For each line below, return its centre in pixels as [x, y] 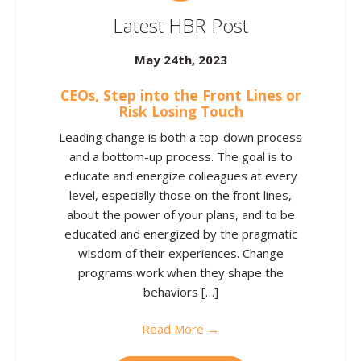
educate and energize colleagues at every [180, 176]
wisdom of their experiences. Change [180, 253]
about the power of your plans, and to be [180, 214]
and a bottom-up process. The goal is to [180, 156]
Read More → [180, 329]
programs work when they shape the [180, 272]
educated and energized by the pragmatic [180, 234]
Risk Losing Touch [180, 111]
